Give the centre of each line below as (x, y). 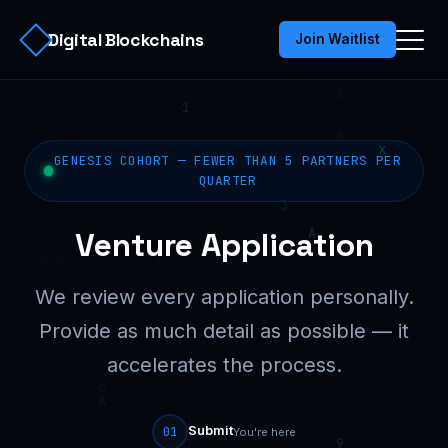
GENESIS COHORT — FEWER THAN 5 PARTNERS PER (227, 160)
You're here (264, 431)
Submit (210, 430)
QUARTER (227, 180)
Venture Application (224, 245)
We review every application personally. (224, 297)
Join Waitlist (337, 39)
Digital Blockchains (126, 39)
